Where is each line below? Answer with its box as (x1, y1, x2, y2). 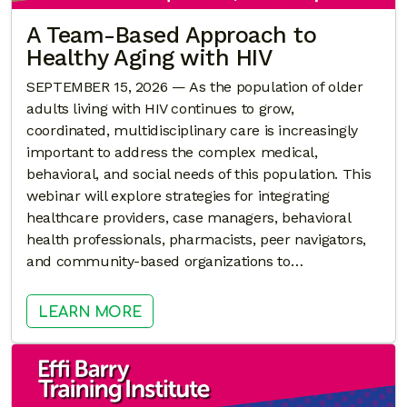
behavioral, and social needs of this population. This (26, 165, 372, 184)
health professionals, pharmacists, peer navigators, (26, 231, 366, 249)
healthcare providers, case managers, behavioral (26, 209, 351, 227)
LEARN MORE (38, 303, 143, 321)
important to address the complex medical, (26, 144, 318, 162)
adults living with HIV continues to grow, (26, 100, 294, 118)
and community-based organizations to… (26, 253, 303, 271)
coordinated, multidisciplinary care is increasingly (26, 122, 358, 140)
